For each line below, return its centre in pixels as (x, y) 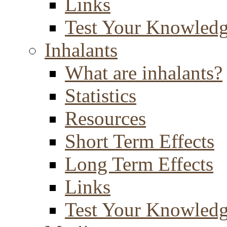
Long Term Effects (139, 164)
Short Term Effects (140, 141)
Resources (105, 118)
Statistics (101, 96)
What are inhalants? (144, 73)
